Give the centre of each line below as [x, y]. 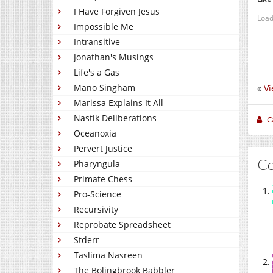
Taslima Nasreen [108, 255]
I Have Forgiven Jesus [117, 12]
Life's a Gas [97, 73]
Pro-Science [97, 194]
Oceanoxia [95, 133]
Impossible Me [104, 27]
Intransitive [97, 42]
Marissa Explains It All [119, 103]
